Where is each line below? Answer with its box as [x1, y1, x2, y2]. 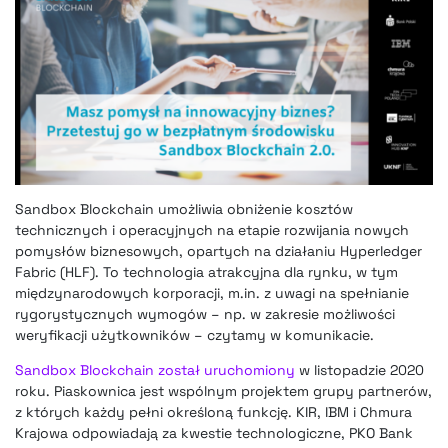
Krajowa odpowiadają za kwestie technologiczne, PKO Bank [15, 423, 413, 442]
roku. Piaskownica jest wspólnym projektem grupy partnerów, [15, 381, 432, 400]
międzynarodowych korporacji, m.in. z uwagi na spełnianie [15, 283, 409, 302]
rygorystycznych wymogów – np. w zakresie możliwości [15, 304, 395, 323]
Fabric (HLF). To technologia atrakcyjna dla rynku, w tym [15, 262, 398, 281]
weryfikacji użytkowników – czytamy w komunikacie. [15, 325, 374, 344]
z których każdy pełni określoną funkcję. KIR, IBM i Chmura [15, 402, 412, 421]
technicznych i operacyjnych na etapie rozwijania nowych [15, 220, 409, 239]
